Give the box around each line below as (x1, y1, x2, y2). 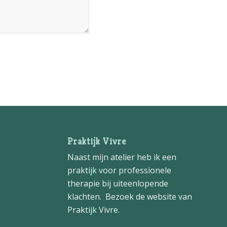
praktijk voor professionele (67, 165, 171, 176)
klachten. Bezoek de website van (67, 191, 192, 203)
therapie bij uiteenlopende (67, 178, 168, 190)
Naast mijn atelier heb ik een (67, 152, 176, 163)
